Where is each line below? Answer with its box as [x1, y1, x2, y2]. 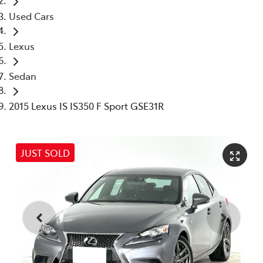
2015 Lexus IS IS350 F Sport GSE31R [9, 99, 164, 112]
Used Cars [9, 9, 54, 22]
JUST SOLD [21, 146, 70, 159]
